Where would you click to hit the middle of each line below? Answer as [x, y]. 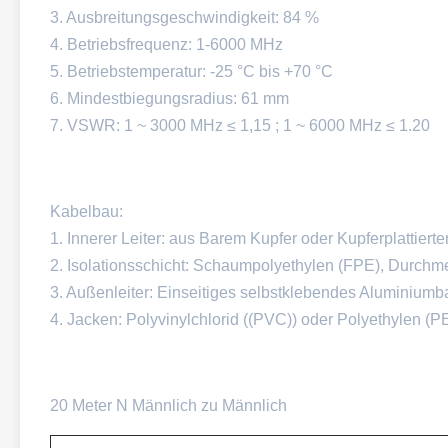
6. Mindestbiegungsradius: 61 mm [169, 98]
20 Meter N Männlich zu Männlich [168, 405]
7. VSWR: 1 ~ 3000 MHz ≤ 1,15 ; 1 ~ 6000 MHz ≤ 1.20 [240, 125]
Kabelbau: [86, 211]
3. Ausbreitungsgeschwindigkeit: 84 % [184, 17]
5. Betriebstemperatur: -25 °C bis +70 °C [191, 71]
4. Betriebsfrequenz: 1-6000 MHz [166, 44]
